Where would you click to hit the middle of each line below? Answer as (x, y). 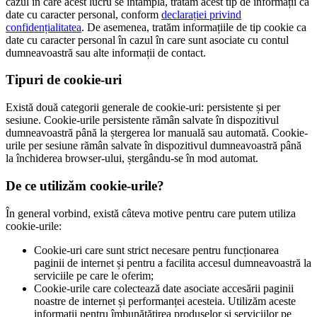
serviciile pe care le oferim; (94, 275)
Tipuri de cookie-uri (64, 80)
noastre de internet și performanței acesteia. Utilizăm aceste (165, 301)
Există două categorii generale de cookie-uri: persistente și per (143, 108)
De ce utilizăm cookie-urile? (85, 185)
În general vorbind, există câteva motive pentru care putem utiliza (151, 213)
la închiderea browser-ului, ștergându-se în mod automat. (132, 158)
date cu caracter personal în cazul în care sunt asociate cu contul (147, 40)
